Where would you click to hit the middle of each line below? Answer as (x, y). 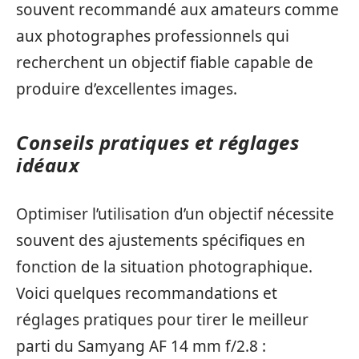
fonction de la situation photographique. (164, 266)
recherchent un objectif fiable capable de (165, 63)
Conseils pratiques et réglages (157, 143)
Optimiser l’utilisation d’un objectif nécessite (175, 214)
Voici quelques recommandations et (147, 293)
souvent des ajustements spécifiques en (161, 240)
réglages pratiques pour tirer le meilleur (162, 319)
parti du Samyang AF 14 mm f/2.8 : (141, 346)
